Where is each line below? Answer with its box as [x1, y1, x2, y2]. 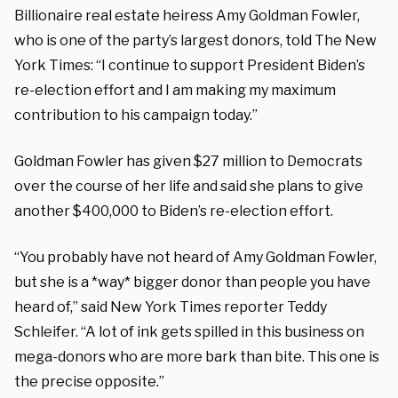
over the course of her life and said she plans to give [14, 177, 363, 195]
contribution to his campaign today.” [14, 106, 258, 123]
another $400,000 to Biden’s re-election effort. [14, 202, 333, 219]
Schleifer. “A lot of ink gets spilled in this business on [14, 322, 364, 340]
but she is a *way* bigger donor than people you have [14, 273, 370, 291]
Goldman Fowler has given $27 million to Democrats [14, 152, 362, 170]
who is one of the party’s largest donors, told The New [14, 31, 377, 49]
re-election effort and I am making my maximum [14, 81, 336, 99]
